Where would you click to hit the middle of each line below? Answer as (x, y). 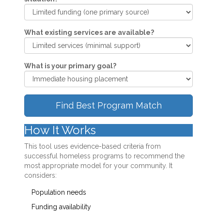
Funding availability (61, 207)
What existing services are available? (89, 33)
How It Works (60, 130)
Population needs (59, 193)
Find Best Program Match (108, 106)
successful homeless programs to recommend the (104, 156)
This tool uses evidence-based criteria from (93, 147)
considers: (40, 176)
